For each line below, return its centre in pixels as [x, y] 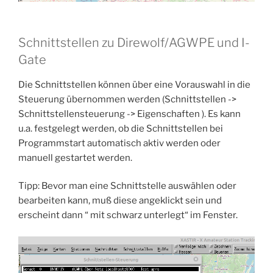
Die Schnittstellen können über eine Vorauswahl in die [134, 84]
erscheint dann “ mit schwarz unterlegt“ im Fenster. [128, 215]
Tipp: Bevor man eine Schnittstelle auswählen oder [127, 186]
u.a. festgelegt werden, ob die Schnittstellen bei [121, 128]
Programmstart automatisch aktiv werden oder [119, 143]
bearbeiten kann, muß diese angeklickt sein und [120, 201]
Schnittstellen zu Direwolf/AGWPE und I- [134, 42]
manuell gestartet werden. [75, 158]
